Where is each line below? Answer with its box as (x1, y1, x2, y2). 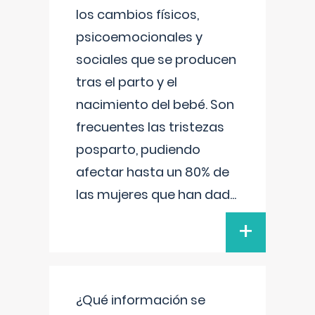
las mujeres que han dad (76, 186, 230, 203)
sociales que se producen (76, 51, 236, 68)
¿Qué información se (76, 291, 205, 309)
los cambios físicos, (76, 6, 199, 23)
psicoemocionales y (76, 28, 202, 46)
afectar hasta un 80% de (76, 163, 229, 181)
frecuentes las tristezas (76, 118, 224, 136)
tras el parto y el (76, 73, 177, 91)
